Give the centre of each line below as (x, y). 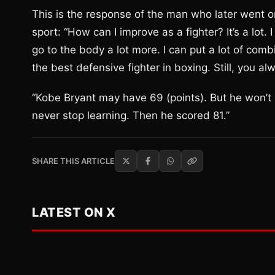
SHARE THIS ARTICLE (73, 161)
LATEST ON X (74, 212)
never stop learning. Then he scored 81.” (131, 115)
